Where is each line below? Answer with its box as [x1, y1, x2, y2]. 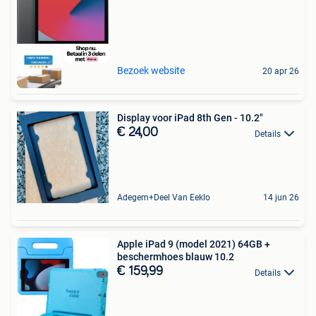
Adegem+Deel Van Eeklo [117, 193, 210, 203]
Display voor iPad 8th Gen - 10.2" [117, 112, 263, 124]
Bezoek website [117, 65, 185, 77]
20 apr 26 [262, 66, 299, 77]
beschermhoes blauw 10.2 [117, 251, 234, 263]
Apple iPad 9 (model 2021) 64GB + [117, 238, 270, 250]
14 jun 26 [263, 193, 299, 203]
